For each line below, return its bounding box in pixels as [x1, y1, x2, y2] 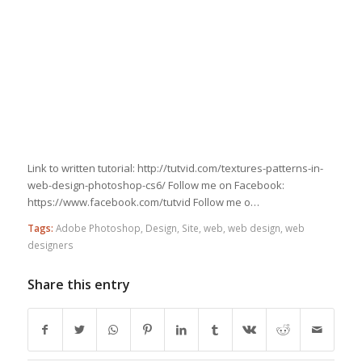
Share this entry [27, 275, 130, 293]
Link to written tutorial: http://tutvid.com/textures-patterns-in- [27, 160, 323, 175]
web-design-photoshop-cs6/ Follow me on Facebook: [27, 177, 284, 192]
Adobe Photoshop [55, 221, 141, 234]
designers [27, 238, 74, 251]
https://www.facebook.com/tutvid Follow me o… [27, 194, 259, 209]
